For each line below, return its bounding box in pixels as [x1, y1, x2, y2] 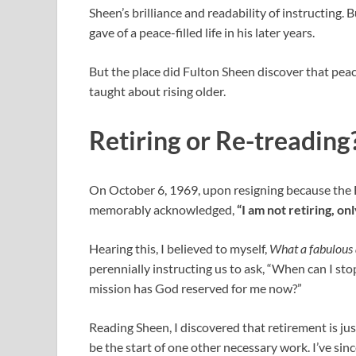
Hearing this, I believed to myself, [89, 240, 269, 256]
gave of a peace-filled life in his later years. [89, 25, 315, 41]
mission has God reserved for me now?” [89, 280, 302, 296]
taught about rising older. [89, 83, 226, 99]
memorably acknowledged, [89, 201, 237, 217]
